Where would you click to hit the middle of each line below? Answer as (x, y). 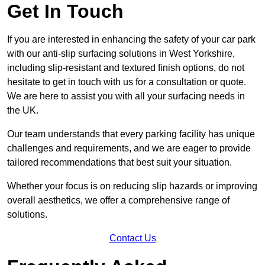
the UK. (23, 111)
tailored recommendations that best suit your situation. (119, 163)
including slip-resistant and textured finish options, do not (126, 68)
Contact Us (132, 238)
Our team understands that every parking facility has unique (131, 134)
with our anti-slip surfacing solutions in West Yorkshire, (121, 54)
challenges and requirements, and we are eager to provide (129, 148)
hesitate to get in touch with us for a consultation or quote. (127, 82)
